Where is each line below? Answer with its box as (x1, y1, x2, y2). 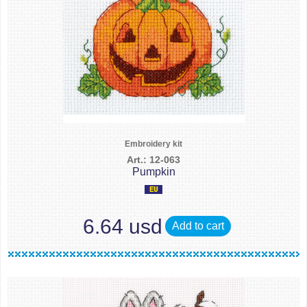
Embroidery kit (125, 139, 182, 149)
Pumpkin (132, 166, 175, 177)
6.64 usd (83, 214, 162, 238)
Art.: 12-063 (127, 154, 180, 165)
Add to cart (172, 220, 224, 232)
